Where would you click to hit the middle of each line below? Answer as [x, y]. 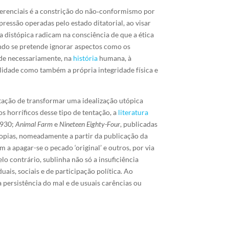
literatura [133, 112]
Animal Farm [34, 124]
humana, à [115, 58]
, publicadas [139, 124]
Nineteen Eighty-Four [90, 124]
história [86, 58]
